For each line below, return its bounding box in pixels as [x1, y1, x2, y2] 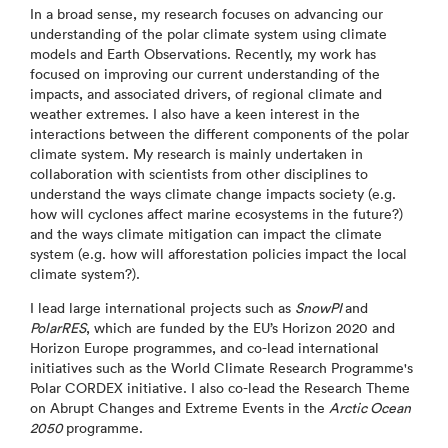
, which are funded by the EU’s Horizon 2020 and [86, 319, 395, 337]
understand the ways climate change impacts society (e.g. [30, 185, 396, 203]
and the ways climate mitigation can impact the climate [30, 225, 382, 243]
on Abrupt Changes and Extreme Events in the [30, 399, 329, 417]
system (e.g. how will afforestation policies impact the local [30, 245, 407, 263]
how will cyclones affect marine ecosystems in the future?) [30, 205, 403, 223]
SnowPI [295, 299, 345, 317]
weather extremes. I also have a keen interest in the [30, 105, 360, 123]
